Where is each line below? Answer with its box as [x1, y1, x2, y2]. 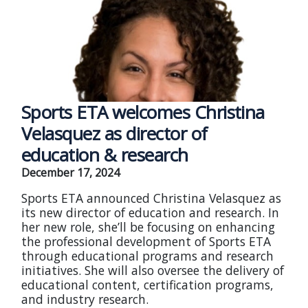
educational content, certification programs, [21, 276, 274, 293]
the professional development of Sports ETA [21, 233, 271, 250]
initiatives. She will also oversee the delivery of [21, 262, 284, 278]
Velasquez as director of [21, 121, 208, 146]
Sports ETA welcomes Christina [21, 100, 265, 124]
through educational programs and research [21, 247, 274, 264]
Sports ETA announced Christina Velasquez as [21, 190, 281, 206]
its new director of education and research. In [21, 204, 279, 221]
